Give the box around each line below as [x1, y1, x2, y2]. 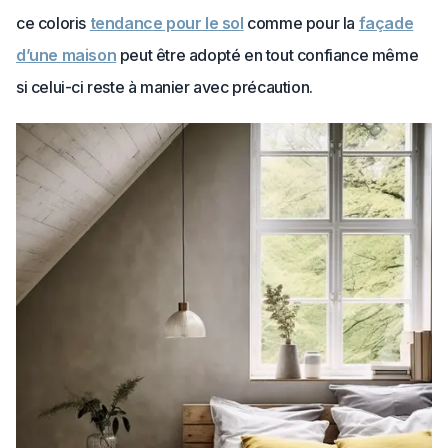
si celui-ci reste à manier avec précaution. [16, 77, 313, 97]
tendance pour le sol [89, 13, 244, 33]
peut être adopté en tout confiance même [116, 45, 419, 65]
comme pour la [243, 13, 359, 33]
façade [358, 13, 414, 33]
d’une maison [16, 45, 117, 65]
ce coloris [16, 13, 90, 33]
